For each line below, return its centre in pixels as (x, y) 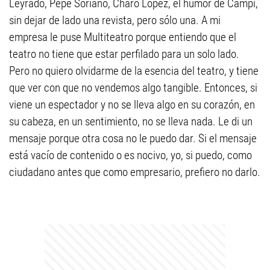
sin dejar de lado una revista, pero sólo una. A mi (115, 20)
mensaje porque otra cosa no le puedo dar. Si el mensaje (133, 138)
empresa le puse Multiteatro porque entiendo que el (123, 37)
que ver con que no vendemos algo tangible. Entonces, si (133, 88)
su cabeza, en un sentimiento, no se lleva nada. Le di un (131, 121)
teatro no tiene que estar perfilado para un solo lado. (124, 54)
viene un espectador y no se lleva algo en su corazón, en (132, 105)
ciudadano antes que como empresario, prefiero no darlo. (135, 172)
